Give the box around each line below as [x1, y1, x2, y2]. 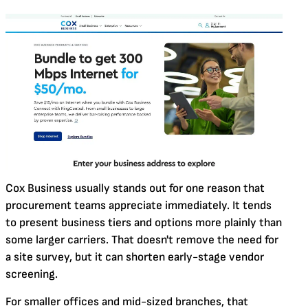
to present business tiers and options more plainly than [5, 215, 282, 230]
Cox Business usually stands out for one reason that [5, 181, 265, 195]
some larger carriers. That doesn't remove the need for [5, 232, 278, 247]
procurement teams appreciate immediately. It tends [5, 198, 272, 212]
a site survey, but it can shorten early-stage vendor [5, 250, 264, 264]
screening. [5, 267, 58, 281]
